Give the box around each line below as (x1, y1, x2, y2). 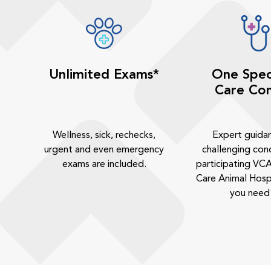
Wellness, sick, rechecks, (53, 131, 155, 140)
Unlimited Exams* (49, 68, 159, 82)
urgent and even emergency (44, 145, 164, 155)
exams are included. (62, 160, 146, 169)
